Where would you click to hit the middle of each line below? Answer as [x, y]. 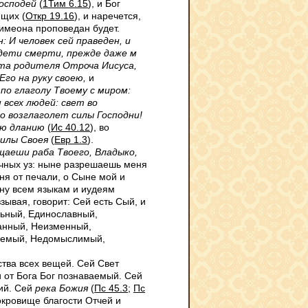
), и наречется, [108, 16]
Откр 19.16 [50, 16]
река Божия [62, 288]
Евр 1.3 [71, 140]
